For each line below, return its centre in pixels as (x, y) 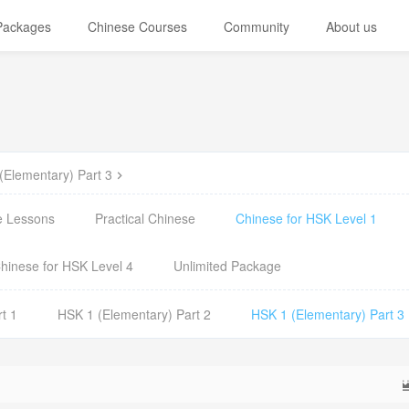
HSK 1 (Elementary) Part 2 (134, 314)
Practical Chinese (145, 218)
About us (352, 26)
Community (257, 26)
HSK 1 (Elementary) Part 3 (328, 314)
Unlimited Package (227, 266)
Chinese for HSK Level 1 (306, 218)
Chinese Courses (138, 26)
